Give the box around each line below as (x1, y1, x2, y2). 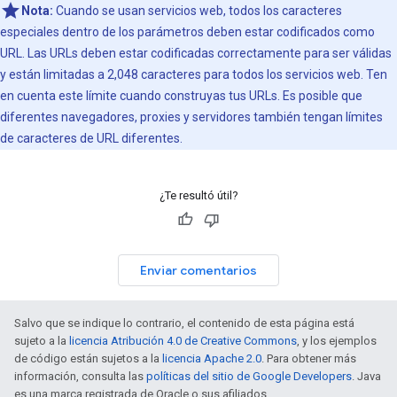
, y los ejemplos (297, 334, 377, 347)
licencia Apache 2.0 (162, 352, 261, 365)
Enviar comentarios (140, 262, 257, 278)
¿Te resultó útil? (159, 189, 238, 202)
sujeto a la (14, 334, 69, 347)
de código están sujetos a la (14, 352, 162, 365)
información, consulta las (14, 370, 146, 383)
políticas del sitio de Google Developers (146, 370, 352, 383)
